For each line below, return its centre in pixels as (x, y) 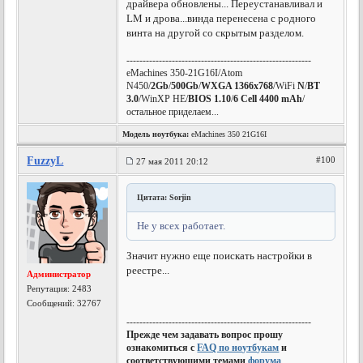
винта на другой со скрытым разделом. (216, 33)
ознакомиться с (162, 348)
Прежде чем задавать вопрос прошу (205, 335)
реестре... (148, 270)
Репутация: (50, 288)
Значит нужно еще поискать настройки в (220, 256)
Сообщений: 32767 (64, 303)
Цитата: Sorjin (164, 197)
